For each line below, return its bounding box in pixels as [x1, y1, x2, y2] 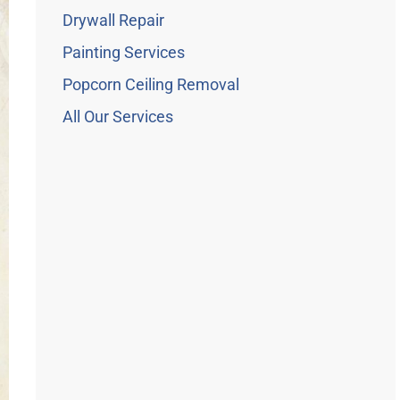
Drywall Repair [62, 11, 165, 29]
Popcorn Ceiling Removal [62, 75, 240, 94]
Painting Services [62, 43, 186, 62]
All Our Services [62, 107, 174, 126]
